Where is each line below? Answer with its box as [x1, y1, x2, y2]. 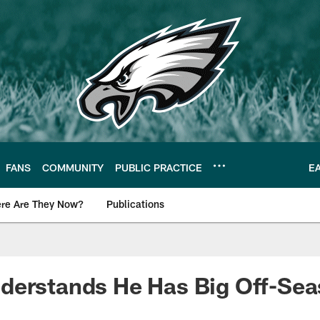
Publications [106, 198, 164, 210]
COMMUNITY [42, 161, 104, 174]
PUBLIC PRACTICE [115, 161, 202, 174]
